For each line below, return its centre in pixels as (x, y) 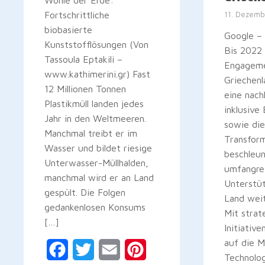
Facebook (88, 250)
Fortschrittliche (77, 15)
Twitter (111, 250)
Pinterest (166, 250)
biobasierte (68, 30)
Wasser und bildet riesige (98, 148)
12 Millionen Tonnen (85, 89)
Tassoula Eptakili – (83, 59)
